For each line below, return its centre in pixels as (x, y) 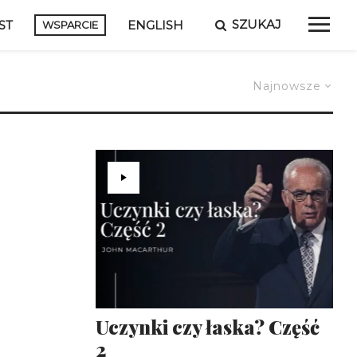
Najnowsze (287, 86)
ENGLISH (155, 25)
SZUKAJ (257, 24)
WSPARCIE (70, 25)
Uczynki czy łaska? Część (207, 327)
